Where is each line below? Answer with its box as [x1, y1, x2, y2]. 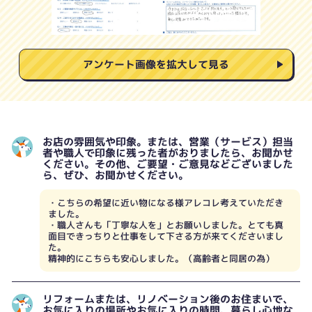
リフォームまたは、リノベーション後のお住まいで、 [42, 291, 293, 306]
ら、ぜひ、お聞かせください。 [42, 167, 189, 182]
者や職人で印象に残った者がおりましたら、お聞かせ [42, 145, 293, 160]
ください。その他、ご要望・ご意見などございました [42, 156, 293, 171]
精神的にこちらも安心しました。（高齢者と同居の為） [48, 251, 274, 265]
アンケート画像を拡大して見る [83, 56, 229, 72]
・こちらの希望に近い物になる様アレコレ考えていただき [48, 196, 283, 209]
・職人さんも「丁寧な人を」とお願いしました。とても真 [48, 218, 283, 231]
